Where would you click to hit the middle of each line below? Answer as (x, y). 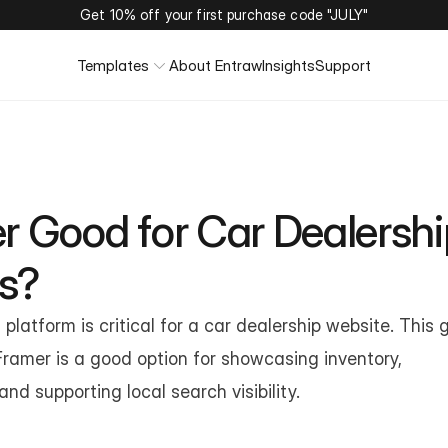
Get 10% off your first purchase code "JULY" (224, 14)
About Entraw (215, 65)
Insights (288, 65)
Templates (113, 65)
